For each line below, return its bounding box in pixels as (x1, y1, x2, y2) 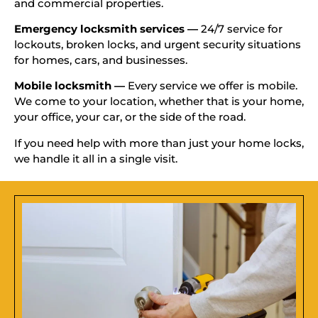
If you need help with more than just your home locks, (14, 136, 304, 150)
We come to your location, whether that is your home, (14, 94, 304, 109)
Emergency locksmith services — (14, 22, 198, 36)
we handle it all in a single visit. (14, 151, 177, 165)
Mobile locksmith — (14, 79, 125, 93)
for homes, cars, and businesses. (14, 53, 187, 67)
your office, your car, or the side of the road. (14, 110, 246, 124)
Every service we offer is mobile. (125, 79, 297, 93)
